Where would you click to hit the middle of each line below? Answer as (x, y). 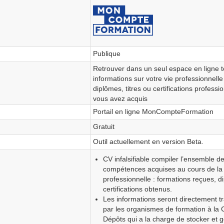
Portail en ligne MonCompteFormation (153, 111)
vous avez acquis (120, 98)
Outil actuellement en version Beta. (148, 141)
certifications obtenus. (137, 189)
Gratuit (104, 126)
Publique (107, 53)
